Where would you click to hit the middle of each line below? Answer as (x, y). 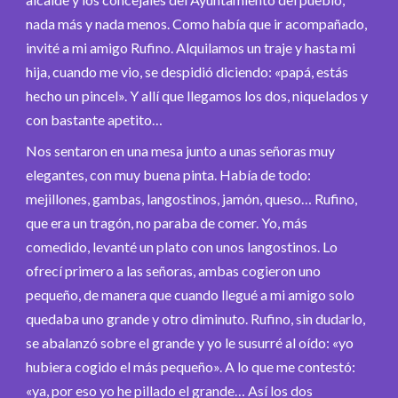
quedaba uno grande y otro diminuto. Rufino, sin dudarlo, (195, 318)
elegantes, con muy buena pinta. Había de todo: (168, 174)
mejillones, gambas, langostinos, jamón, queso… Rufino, (191, 198)
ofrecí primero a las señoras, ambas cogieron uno (173, 270)
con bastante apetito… (94, 119)
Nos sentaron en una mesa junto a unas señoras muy (180, 150)
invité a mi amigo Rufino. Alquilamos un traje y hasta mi (191, 47)
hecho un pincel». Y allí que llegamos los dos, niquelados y (197, 95)
